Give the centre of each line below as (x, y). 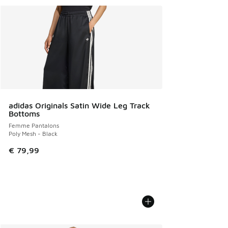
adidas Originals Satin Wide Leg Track (79, 105)
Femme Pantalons (34, 125)
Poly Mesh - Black (33, 134)
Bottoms (24, 113)
